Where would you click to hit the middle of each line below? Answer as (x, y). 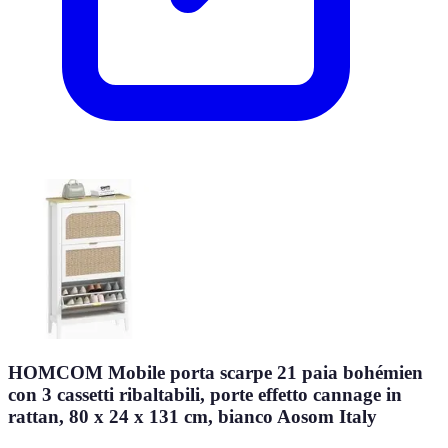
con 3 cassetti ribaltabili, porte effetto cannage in (205, 394)
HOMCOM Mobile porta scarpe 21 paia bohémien (215, 372)
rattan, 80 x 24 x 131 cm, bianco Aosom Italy (192, 416)
